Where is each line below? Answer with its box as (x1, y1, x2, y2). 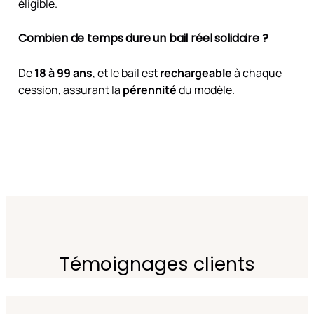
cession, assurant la (18, 82, 123, 98)
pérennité (122, 82, 177, 98)
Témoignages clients (59, 250, 255, 277)
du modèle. (176, 82, 235, 98)
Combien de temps (18, 29, 123, 46)
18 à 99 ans (34, 65, 93, 81)
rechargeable (159, 65, 232, 81)
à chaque (231, 65, 282, 81)
